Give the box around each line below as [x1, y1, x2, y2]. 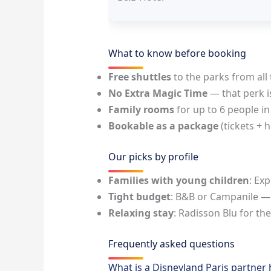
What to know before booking [108, 47, 246, 60]
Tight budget [108, 190, 171, 204]
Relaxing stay [108, 206, 174, 220]
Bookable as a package [108, 119, 218, 133]
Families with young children [108, 174, 249, 188]
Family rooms [108, 103, 174, 117]
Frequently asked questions [108, 237, 235, 251]
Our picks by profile [108, 150, 198, 164]
